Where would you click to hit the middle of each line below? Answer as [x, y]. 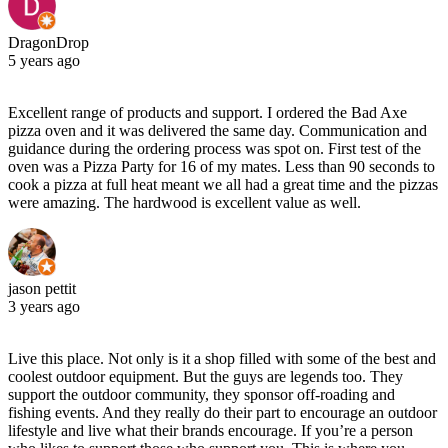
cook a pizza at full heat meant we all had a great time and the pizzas [223, 184]
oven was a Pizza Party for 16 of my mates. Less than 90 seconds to [221, 166]
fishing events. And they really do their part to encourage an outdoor [222, 412]
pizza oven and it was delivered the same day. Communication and [217, 130]
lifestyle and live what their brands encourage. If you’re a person [210, 430]
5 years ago [44, 60]
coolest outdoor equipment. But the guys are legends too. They [205, 376]
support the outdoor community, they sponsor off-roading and [201, 394]
